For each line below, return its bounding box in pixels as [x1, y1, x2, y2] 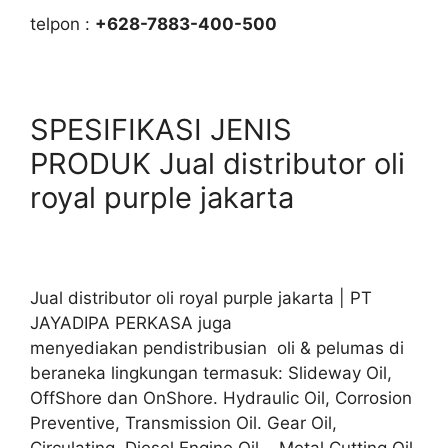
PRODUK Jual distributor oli [30, 146, 405, 181]
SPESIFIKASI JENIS [30, 112, 292, 147]
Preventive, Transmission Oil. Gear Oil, [30, 412, 337, 433]
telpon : [30, 14, 95, 34]
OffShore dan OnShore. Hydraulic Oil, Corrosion [30, 387, 412, 408]
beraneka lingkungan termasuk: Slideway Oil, [30, 362, 392, 383]
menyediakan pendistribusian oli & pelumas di [30, 337, 404, 358]
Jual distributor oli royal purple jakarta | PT [30, 287, 372, 308]
